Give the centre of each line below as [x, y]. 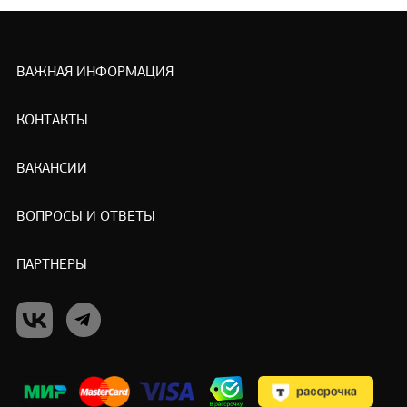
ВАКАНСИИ [51, 169]
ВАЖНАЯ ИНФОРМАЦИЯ [94, 73]
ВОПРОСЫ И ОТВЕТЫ [85, 218]
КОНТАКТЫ [52, 121]
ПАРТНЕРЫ [51, 266]
